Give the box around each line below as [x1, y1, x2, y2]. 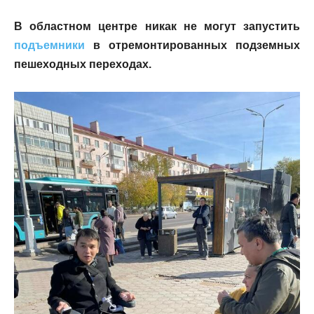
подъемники [14, 39, 85, 52]
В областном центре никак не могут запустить [14, 20, 300, 33]
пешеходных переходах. [14, 58, 151, 71]
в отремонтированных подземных [85, 39, 300, 52]
